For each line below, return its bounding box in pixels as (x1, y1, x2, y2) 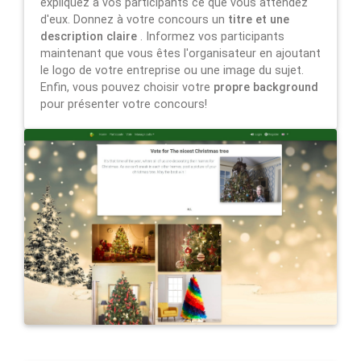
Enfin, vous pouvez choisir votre (40, 80, 214, 94)
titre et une (228, 12, 289, 27)
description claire (40, 29, 140, 44)
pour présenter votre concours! (40, 97, 207, 111)
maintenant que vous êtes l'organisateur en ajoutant (40, 46, 321, 60)
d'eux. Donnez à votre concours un (40, 12, 228, 27)
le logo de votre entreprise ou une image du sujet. (40, 63, 304, 77)
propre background (214, 80, 318, 94)
